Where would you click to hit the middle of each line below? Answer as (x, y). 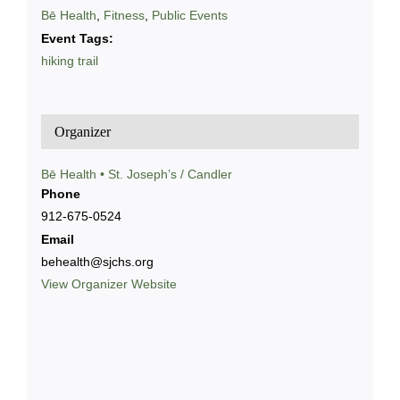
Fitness (124, 16)
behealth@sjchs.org (97, 262)
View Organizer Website (108, 284)
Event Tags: (77, 39)
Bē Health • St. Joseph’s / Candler (136, 175)
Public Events (189, 16)
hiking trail (69, 61)
